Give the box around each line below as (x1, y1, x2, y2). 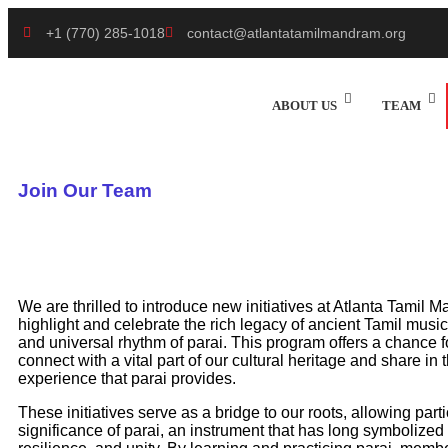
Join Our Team (18, 179, 152, 201)
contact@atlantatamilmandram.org (187, 24, 406, 41)
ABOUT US (271, 97, 337, 113)
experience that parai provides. (18, 370, 236, 388)
